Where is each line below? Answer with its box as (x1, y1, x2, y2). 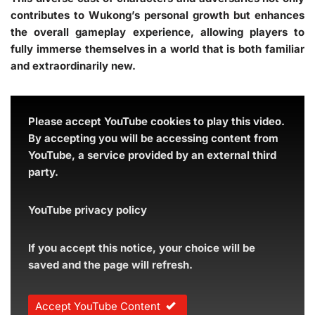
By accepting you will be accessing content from (28, 131, 278, 145)
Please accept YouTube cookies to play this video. (28, 114, 285, 128)
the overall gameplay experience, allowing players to (11, 25, 304, 39)
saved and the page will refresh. (28, 257, 193, 271)
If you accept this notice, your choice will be (28, 240, 255, 255)
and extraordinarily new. (11, 58, 136, 72)
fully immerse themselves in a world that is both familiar (11, 41, 304, 56)
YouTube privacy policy (28, 202, 147, 217)
